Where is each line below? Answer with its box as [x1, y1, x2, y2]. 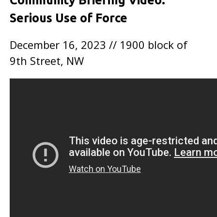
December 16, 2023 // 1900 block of [10, 37, 187, 52]
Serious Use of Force [10, 11, 127, 25]
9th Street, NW [10, 53, 84, 68]
